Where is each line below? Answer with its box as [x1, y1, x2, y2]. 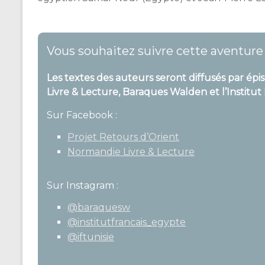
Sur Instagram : [47, 179, 118, 191]
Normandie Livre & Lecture [67, 146, 195, 157]
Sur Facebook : [47, 109, 117, 121]
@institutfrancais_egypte [67, 216, 186, 228]
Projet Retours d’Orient [67, 131, 179, 143]
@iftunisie [67, 231, 114, 243]
